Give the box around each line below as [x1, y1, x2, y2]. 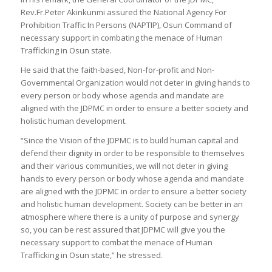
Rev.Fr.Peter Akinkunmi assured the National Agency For [20, 7, 226, 18]
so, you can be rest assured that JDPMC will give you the [20, 224, 225, 236]
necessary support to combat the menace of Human [20, 237, 212, 248]
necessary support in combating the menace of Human [20, 32, 223, 44]
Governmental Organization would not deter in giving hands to [20, 77, 250, 89]
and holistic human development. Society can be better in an [20, 199, 243, 210]
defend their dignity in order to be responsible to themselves [20, 148, 245, 159]
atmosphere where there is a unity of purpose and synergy [20, 211, 239, 223]
